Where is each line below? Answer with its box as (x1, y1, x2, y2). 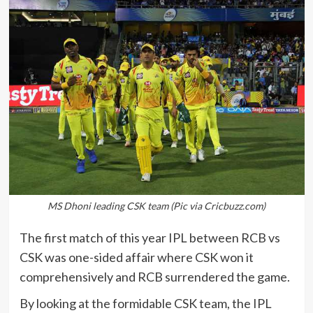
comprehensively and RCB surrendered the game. (19, 268, 290, 284)
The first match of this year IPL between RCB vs (19, 229, 280, 245)
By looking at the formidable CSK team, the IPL (19, 295, 272, 311)
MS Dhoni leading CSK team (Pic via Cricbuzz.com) (48, 199, 265, 212)
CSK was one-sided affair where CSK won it (19, 249, 254, 265)
